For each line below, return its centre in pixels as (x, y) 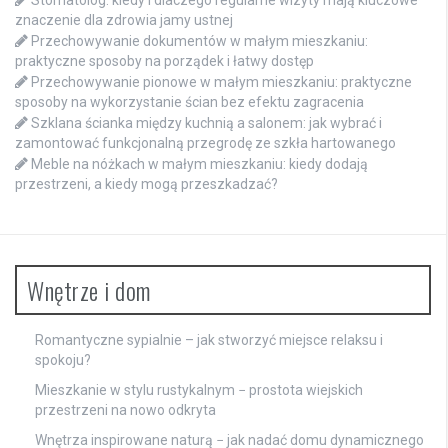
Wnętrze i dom (89, 290)
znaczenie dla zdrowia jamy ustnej (124, 20)
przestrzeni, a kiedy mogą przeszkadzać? (146, 184)
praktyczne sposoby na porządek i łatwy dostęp (164, 61)
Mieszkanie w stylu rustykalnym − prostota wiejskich (199, 390)
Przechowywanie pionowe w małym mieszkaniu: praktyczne (221, 82)
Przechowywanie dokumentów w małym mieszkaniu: (199, 41)
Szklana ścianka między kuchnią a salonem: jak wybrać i (206, 123)
